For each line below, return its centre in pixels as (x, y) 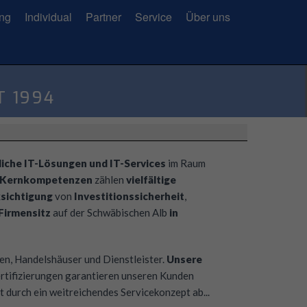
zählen (109, 180)
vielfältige (151, 180)
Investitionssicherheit (128, 196)
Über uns (208, 17)
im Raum (186, 163)
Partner (103, 17)
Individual (48, 17)
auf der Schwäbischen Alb (109, 212)
